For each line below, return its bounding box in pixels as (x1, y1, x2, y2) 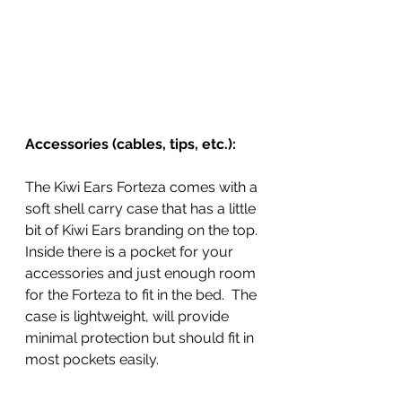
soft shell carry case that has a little (25, 199, 259, 217)
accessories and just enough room (25, 264, 259, 282)
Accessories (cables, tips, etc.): (25, 135, 236, 153)
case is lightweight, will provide (25, 307, 232, 325)
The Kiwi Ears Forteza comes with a (25, 178, 261, 196)
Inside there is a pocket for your (25, 242, 237, 260)
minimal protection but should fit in (25, 328, 258, 346)
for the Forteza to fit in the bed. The (25, 285, 260, 303)
